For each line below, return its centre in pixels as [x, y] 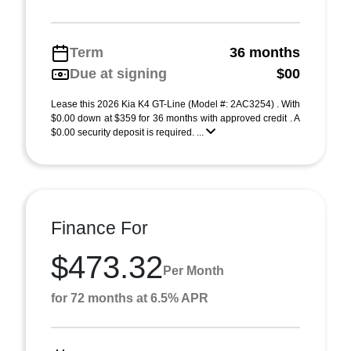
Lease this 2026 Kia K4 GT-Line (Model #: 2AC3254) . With [175, 104]
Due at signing [118, 74]
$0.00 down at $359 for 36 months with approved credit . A [175, 118]
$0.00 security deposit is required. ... [128, 132]
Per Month [194, 270]
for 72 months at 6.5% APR [130, 298]
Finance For [100, 228]
